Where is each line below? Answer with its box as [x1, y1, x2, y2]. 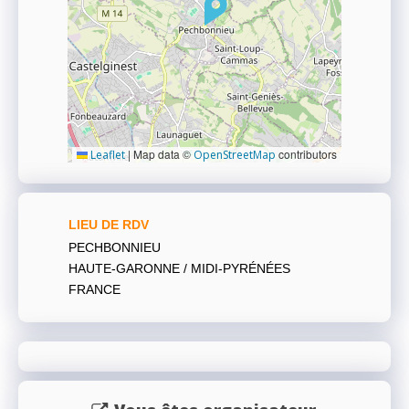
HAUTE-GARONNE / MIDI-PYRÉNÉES [68, 261, 290, 277]
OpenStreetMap [194, 147, 276, 163]
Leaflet [88, 147, 125, 163]
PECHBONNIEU [68, 240, 161, 256]
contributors [276, 146, 337, 163]
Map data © [131, 146, 194, 163]
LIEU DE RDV [68, 217, 149, 233]
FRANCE [68, 282, 121, 298]
